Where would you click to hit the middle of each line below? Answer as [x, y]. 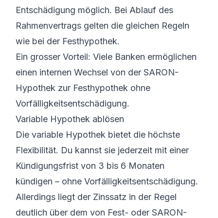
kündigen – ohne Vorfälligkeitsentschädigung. [107, 181]
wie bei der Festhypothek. [68, 41]
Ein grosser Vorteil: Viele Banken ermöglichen [106, 57]
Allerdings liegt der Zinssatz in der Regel [96, 197]
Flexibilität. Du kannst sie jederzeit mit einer [102, 150]
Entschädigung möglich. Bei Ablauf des [94, 10]
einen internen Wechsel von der [80, 72]
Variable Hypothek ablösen [70, 119]
